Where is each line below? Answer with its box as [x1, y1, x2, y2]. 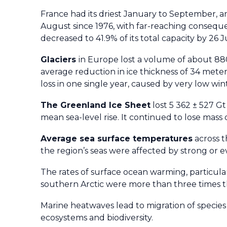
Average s [41, 133, 84, 143]
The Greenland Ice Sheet [41, 100, 150, 110]
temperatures [133, 133, 193, 143]
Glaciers [41, 54, 79, 64]
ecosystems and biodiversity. [41, 212, 153, 222]
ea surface [84, 133, 133, 143]
